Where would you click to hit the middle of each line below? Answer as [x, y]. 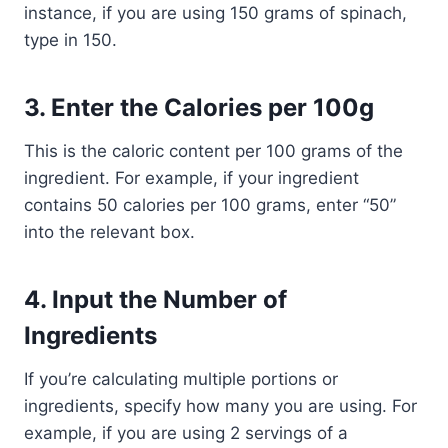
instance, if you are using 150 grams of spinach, [215, 13]
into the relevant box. [109, 232]
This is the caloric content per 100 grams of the [213, 151]
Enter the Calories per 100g [212, 107]
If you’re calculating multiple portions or [181, 379]
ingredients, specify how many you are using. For [220, 406]
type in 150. [70, 40]
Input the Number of [169, 299]
